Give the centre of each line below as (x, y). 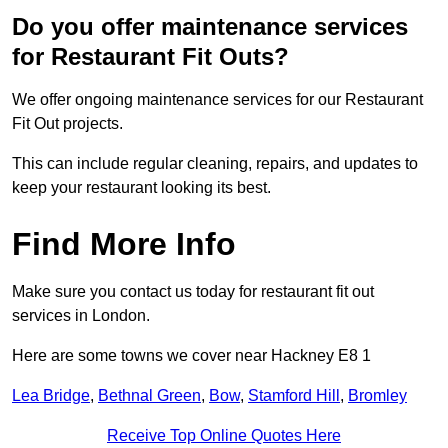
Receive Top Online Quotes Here (224, 436)
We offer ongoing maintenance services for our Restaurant (217, 100)
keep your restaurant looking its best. (141, 188)
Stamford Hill (294, 396)
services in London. (81, 316)
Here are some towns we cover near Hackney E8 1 (191, 356)
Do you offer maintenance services (210, 27)
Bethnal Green (149, 396)
